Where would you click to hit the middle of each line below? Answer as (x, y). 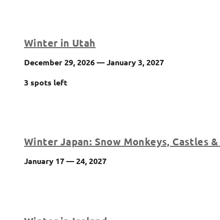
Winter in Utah (60, 42)
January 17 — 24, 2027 (65, 161)
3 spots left (46, 82)
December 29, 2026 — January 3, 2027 (94, 62)
